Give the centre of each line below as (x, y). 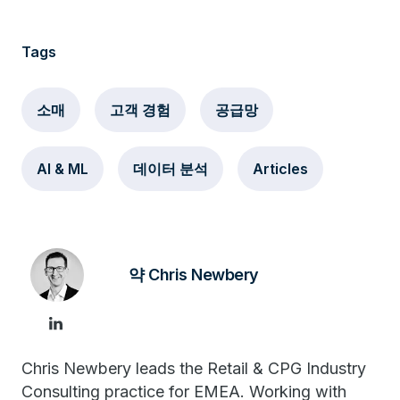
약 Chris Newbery (194, 275)
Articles (280, 169)
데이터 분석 (171, 169)
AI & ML (62, 169)
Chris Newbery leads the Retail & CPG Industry (194, 368)
